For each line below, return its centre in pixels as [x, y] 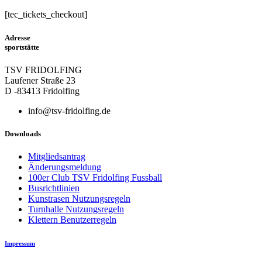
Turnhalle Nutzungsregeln [76, 209]
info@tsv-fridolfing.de [69, 111]
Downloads [23, 133]
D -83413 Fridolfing [42, 91]
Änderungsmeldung [65, 167]
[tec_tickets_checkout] [46, 15]
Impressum [20, 244]
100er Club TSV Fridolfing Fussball [95, 178]
